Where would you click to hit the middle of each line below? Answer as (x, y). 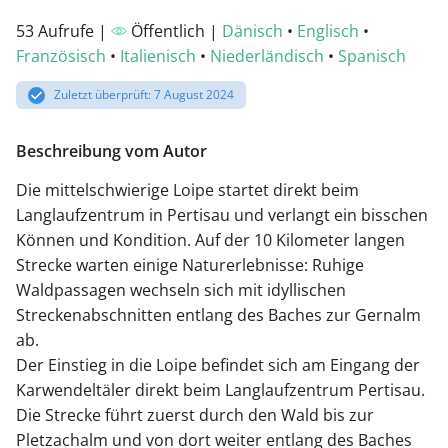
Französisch (61, 56)
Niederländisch (267, 56)
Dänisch (252, 31)
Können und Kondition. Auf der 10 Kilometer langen (210, 239)
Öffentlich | (174, 31)
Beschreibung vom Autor (111, 150)
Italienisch (158, 56)
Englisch (328, 31)
